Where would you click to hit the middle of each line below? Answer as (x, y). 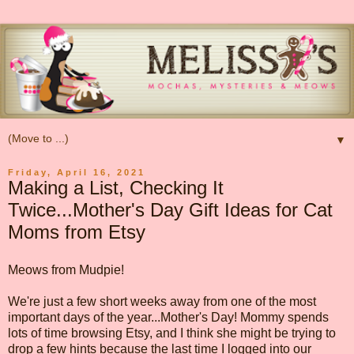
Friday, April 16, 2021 (77, 172)
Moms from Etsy (77, 232)
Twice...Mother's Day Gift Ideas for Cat (170, 209)
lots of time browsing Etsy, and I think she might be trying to (172, 333)
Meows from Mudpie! (66, 269)
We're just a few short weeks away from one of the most (162, 301)
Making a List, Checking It (116, 187)
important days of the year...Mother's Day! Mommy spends (168, 317)
